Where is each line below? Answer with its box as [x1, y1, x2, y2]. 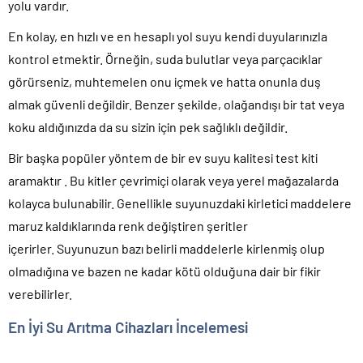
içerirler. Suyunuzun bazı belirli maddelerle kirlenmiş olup [8, 240, 325, 256]
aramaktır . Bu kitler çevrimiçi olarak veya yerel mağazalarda [8, 172, 339, 188]
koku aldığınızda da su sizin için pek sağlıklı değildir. [8, 118, 288, 135]
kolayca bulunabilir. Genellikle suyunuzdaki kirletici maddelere [8, 194, 352, 211]
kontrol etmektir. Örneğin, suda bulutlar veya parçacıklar [8, 50, 322, 66]
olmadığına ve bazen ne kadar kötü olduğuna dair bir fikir [8, 263, 321, 279]
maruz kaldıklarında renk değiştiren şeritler [8, 217, 248, 233]
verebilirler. [8, 285, 72, 301]
